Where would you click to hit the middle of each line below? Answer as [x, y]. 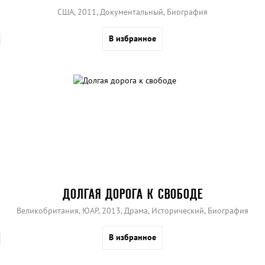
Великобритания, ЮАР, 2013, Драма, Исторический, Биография [132, 210]
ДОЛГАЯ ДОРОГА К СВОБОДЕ [132, 193]
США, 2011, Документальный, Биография [132, 12]
